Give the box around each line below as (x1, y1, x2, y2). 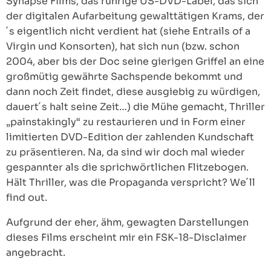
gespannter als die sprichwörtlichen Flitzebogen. (6, 161, 249, 174)
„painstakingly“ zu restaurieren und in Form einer (6, 116, 246, 128)
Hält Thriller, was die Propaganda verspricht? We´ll (6, 176, 255, 189)
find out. (6, 191, 47, 204)
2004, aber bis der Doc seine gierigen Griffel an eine (6, 55, 264, 68)
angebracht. (6, 246, 65, 259)
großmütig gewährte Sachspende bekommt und (6, 70, 243, 83)
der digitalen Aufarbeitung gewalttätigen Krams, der (6, 10, 264, 22)
